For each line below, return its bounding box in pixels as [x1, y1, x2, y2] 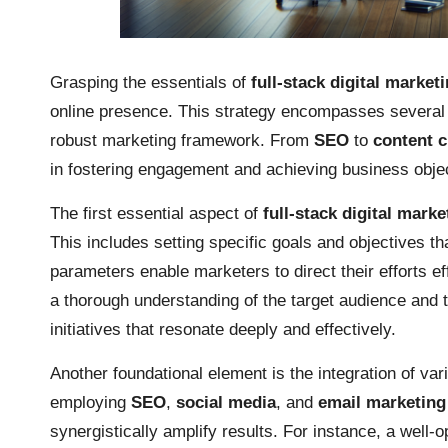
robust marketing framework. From [50, 130, 314, 150]
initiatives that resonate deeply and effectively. [50, 319, 396, 339]
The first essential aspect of [50, 203, 263, 223]
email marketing [318, 392, 446, 412]
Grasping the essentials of [50, 72, 251, 92]
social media [176, 392, 276, 412]
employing [50, 392, 131, 412]
